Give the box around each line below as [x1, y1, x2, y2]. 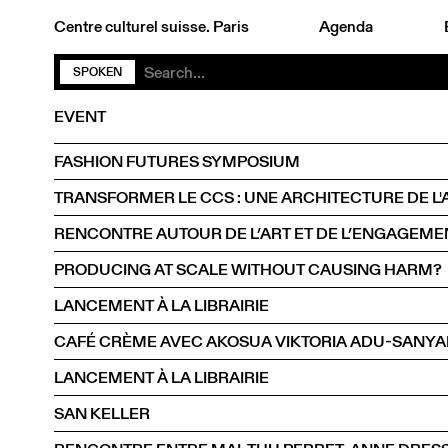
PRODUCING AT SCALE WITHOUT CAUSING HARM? [54, 257, 442, 281]
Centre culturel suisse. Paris [54, 15, 249, 38]
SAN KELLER [54, 401, 150, 425]
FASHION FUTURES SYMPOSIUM [54, 149, 300, 173]
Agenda [319, 15, 374, 38]
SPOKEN [73, 63, 122, 80]
